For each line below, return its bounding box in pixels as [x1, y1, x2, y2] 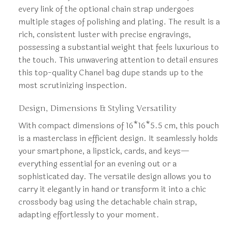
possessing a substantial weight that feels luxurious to [18, 41, 219, 54]
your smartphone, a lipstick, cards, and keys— [18, 145, 189, 158]
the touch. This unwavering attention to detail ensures [18, 53, 218, 67]
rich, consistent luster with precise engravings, [18, 28, 191, 41]
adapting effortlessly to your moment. [18, 208, 159, 221]
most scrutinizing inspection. [18, 79, 127, 92]
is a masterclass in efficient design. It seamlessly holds [18, 132, 218, 145]
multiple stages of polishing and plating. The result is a [18, 15, 220, 28]
